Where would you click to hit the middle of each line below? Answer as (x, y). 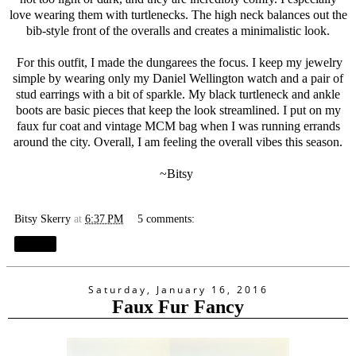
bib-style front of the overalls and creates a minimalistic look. (178, 30)
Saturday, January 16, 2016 (178, 289)
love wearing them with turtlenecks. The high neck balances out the (178, 14)
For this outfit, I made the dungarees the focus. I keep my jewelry (178, 62)
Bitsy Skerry (43, 218)
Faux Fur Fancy (178, 307)
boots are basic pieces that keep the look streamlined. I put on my (178, 110)
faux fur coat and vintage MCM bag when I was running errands (178, 126)
